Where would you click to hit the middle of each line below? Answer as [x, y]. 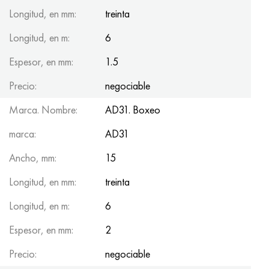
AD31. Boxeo [133, 109]
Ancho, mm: [33, 157]
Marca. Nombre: [43, 109]
